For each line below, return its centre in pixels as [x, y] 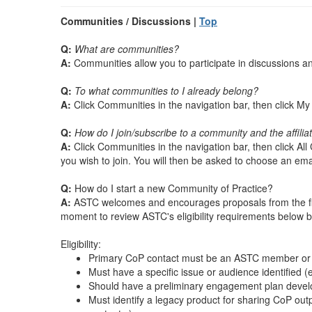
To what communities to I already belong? [166, 91]
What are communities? [127, 49]
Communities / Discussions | [130, 21]
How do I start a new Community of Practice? [172, 188]
